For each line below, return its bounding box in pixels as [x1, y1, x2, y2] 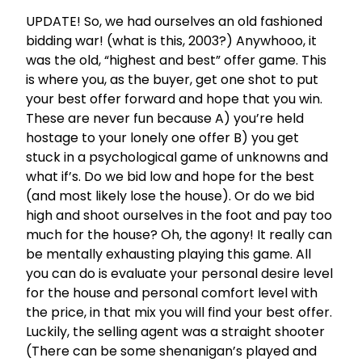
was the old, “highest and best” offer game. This [26, 51, 326, 70]
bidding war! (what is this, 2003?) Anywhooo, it [26, 32, 317, 51]
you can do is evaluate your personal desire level [26, 264, 333, 284]
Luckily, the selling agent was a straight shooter [26, 322, 325, 342]
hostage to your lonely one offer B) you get [26, 128, 299, 148]
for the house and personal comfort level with [26, 284, 318, 303]
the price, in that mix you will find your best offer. [26, 303, 332, 322]
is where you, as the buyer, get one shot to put [26, 70, 318, 90]
